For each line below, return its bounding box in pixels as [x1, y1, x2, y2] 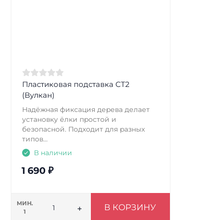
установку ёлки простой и [22, 115, 116, 124]
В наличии [33, 149, 72, 157]
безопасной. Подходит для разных [22, 125, 145, 134]
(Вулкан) [22, 90, 55, 100]
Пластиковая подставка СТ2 [22, 80, 130, 89]
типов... [22, 135, 48, 143]
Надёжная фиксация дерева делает [22, 106, 150, 114]
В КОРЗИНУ [104, 202, 157, 213]
